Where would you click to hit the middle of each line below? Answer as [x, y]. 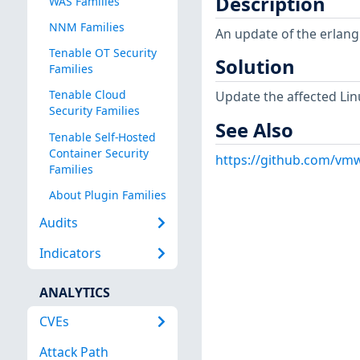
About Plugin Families [107, 194]
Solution [255, 67]
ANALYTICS [74, 292]
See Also [254, 130]
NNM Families [86, 27]
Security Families [94, 111]
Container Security [98, 153]
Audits [58, 223]
